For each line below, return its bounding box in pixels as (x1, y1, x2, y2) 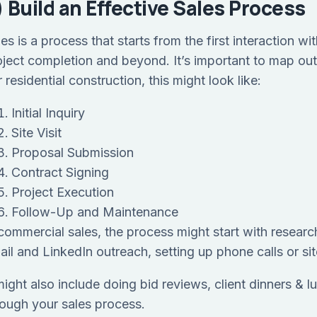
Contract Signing (11, 165, 109, 180)
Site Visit (11, 125, 62, 141)
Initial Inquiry (11, 105, 85, 121)
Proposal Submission (11, 145, 134, 161)
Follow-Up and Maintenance (11, 204, 178, 220)
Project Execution (11, 185, 114, 200)
